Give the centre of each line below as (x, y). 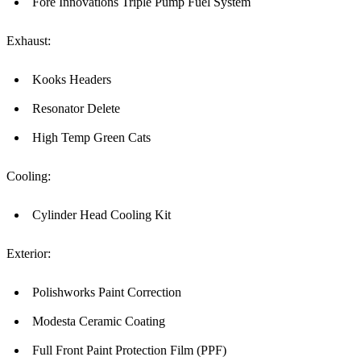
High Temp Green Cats (91, 138)
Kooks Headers (72, 80)
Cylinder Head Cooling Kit (102, 215)
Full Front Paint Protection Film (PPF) (129, 351)
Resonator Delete (76, 109)
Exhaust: (29, 41)
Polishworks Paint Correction (107, 293)
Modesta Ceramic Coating (99, 322)
